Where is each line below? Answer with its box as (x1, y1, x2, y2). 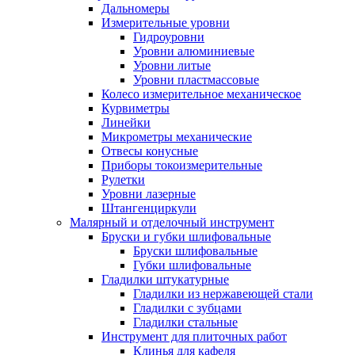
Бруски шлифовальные (133, 244, 258, 258)
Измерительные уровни (101, 16, 230, 29)
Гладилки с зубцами (133, 301, 242, 315)
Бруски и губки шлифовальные (101, 230, 271, 243)
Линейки (101, 116, 151, 129)
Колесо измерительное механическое (101, 87, 301, 101)
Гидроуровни (133, 30, 204, 44)
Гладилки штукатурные (101, 273, 229, 286)
